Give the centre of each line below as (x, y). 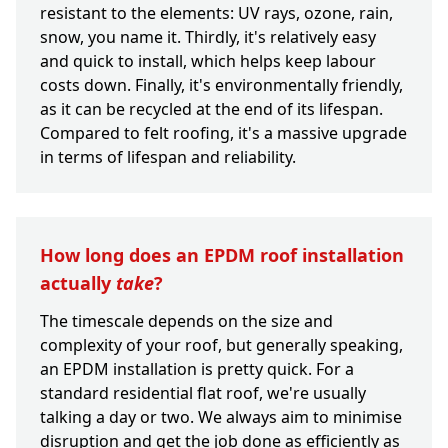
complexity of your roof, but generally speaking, (221, 345)
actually (78, 283)
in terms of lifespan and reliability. (168, 157)
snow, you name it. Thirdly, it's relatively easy (208, 37)
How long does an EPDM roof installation (222, 255)
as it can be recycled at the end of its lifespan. (211, 109)
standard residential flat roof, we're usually (203, 393)
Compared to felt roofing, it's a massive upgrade (223, 133)
